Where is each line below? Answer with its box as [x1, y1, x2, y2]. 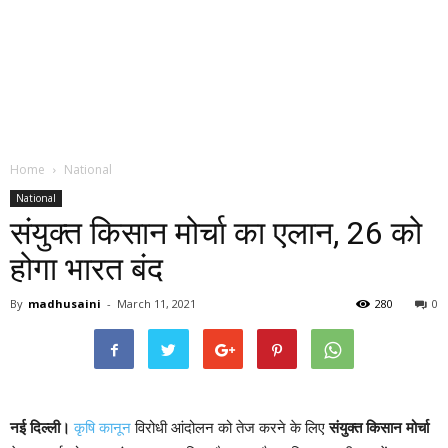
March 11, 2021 [117, 296, 196, 311]
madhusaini [28, 296, 101, 311]
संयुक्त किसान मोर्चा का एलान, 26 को [10, 214, 422, 252]
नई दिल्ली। [10, 419, 70, 436]
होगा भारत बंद [10, 250, 163, 288]
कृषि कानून [70, 419, 131, 436]
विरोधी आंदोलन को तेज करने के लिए [131, 419, 325, 436]
